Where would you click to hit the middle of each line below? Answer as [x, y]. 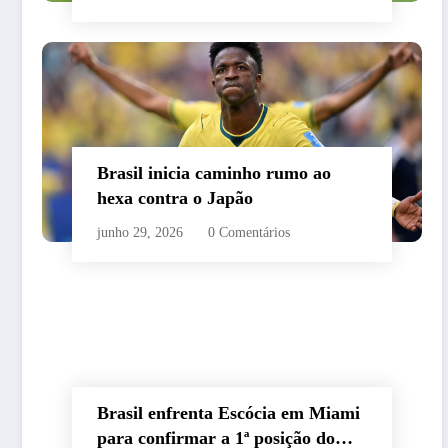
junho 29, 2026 [140, 233]
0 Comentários [249, 233]
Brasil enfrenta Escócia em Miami [228, 413]
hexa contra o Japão [175, 198]
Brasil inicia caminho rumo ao [214, 173]
